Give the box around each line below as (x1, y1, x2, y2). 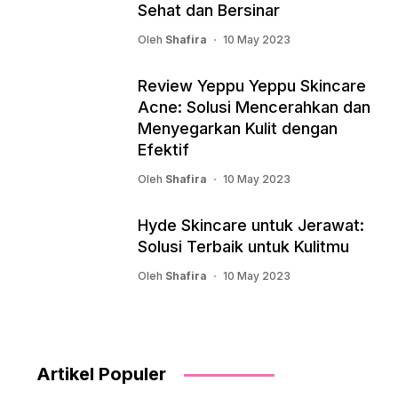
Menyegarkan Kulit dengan (138, 119, 338, 138)
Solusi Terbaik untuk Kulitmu (138, 237, 349, 256)
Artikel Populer (36, 363, 166, 385)
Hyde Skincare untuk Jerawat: (138, 216, 364, 235)
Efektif (138, 140, 189, 159)
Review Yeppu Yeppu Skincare (138, 76, 366, 95)
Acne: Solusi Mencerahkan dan (138, 98, 370, 116)
